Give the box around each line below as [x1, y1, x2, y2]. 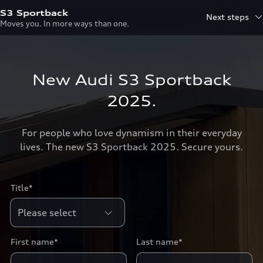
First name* [10, 237, 58, 247]
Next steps [206, 12, 249, 22]
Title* [10, 183, 33, 193]
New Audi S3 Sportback [32, 71, 231, 89]
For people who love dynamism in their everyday [21, 127, 242, 139]
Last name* [136, 237, 183, 247]
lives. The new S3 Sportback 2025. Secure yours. [20, 141, 243, 153]
